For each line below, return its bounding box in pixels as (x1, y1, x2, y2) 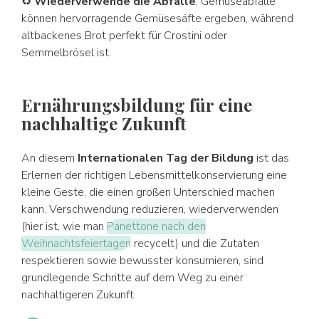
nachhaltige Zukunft (21, 112, 187, 135)
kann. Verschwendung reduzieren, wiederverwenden (21, 202, 278, 217)
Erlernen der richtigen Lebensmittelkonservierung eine (21, 167, 287, 183)
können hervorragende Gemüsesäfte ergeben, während (21, 11, 293, 26)
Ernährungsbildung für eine (21, 93, 252, 116)
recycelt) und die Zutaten (131, 236, 259, 251)
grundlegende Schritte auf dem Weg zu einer (21, 270, 244, 286)
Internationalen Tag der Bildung (78, 150, 253, 166)
